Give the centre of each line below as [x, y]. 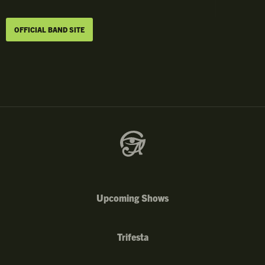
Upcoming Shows [132, 197]
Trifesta [132, 236]
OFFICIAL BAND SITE [49, 29]
